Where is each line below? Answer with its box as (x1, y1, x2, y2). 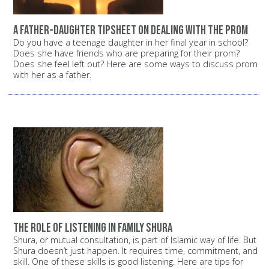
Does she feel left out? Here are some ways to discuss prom (13, 58, 258, 70)
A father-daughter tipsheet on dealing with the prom (13, 23, 248, 38)
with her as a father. (13, 69, 91, 81)
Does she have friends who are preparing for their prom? (13, 47, 240, 59)
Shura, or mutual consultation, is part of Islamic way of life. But (13, 234, 256, 246)
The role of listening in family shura (13, 220, 172, 235)
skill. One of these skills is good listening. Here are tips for (13, 255, 243, 267)
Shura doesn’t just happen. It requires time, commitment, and (13, 244, 258, 256)
